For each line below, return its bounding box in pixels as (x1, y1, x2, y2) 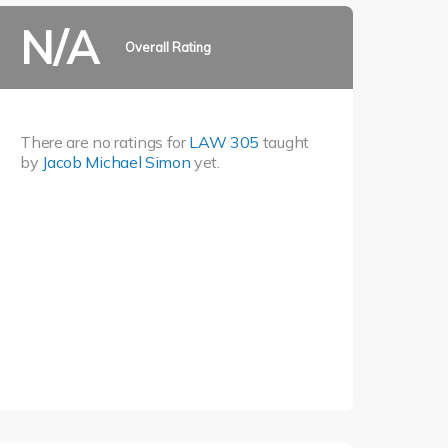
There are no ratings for (20, 131, 190, 152)
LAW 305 (189, 131, 260, 152)
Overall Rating (124, 39, 211, 56)
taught (259, 131, 309, 152)
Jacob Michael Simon (42, 151, 191, 172)
